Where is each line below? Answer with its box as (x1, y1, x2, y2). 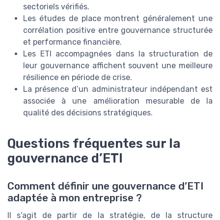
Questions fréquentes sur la (7, 136, 180, 151)
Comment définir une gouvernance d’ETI (7, 180, 203, 192)
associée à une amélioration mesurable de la (23, 96, 213, 106)
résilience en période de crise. (23, 72, 132, 82)
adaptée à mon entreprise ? (7, 192, 142, 204)
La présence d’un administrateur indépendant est (23, 84, 213, 94)
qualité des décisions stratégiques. (23, 108, 153, 117)
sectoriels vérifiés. (23, 1, 89, 11)
